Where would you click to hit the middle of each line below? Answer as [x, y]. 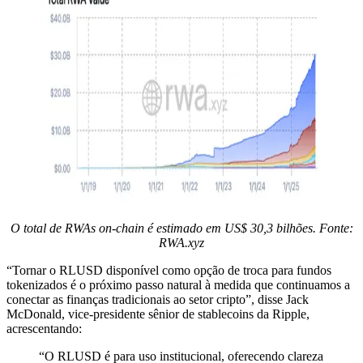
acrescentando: [44, 328]
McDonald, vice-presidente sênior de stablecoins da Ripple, [158, 314]
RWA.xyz [181, 242]
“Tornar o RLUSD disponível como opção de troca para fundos [169, 270]
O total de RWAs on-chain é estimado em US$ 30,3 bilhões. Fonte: [181, 228]
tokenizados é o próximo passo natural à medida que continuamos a [178, 284]
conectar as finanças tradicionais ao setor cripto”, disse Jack [158, 299]
